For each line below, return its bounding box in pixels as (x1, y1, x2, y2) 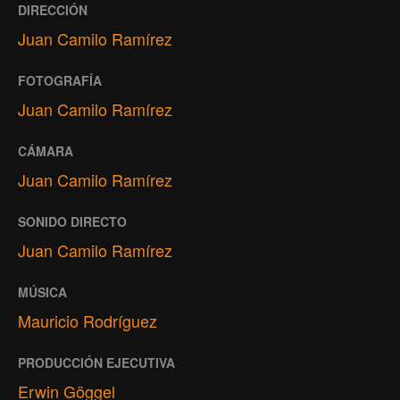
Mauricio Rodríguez (18, 309, 157, 332)
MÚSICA (18, 283, 67, 301)
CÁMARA (18, 142, 73, 160)
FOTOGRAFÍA (18, 71, 102, 89)
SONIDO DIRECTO (18, 212, 127, 230)
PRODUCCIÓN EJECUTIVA (18, 354, 175, 371)
